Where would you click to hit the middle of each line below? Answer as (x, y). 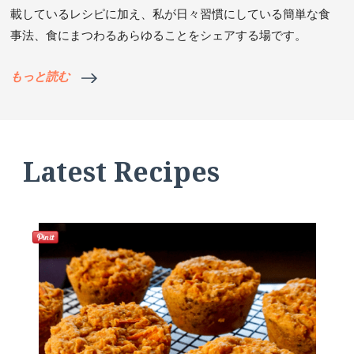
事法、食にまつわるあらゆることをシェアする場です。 (159, 36)
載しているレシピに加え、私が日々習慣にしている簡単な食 (171, 14)
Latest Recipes (121, 172)
